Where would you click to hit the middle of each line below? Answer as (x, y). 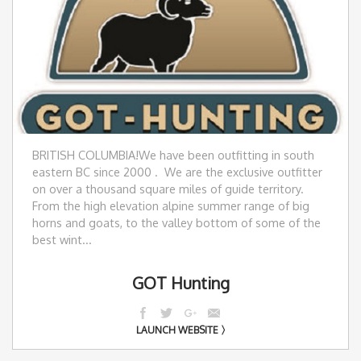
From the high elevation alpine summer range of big (171, 205)
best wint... (62, 239)
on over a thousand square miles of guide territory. (170, 188)
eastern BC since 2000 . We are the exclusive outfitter (177, 171)
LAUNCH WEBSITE (177, 330)
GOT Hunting (180, 282)
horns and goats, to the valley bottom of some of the (176, 222)
